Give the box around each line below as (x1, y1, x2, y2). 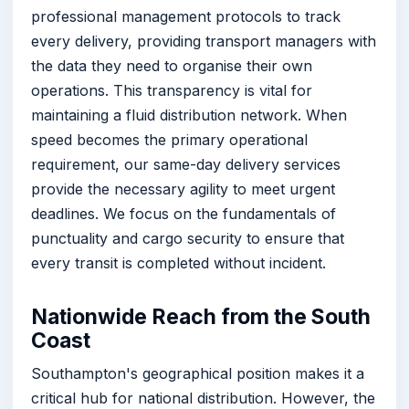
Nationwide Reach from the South (31, 303, 371, 330)
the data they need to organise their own (31, 57, 312, 76)
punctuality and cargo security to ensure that (31, 229, 344, 248)
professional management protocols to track (31, 7, 341, 26)
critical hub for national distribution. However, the (31, 388, 375, 407)
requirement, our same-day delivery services (31, 155, 341, 174)
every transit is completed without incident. (31, 254, 326, 273)
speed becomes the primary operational (31, 131, 308, 150)
